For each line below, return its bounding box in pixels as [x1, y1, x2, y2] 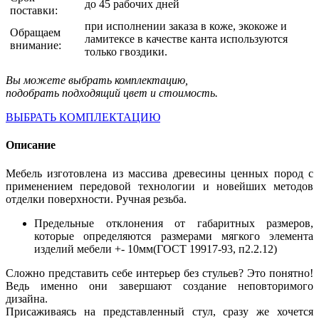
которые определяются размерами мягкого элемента [34, 229, 313, 242]
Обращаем [10, 26, 61, 38]
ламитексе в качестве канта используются [85, 33, 288, 45]
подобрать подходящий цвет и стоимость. [6, 87, 218, 99]
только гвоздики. [85, 46, 167, 58]
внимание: [10, 39, 61, 51]
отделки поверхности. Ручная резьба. [6, 192, 187, 205]
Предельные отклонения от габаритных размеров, [34, 216, 313, 229]
